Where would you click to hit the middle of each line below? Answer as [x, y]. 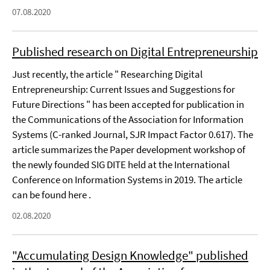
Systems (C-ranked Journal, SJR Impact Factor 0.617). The [133, 134]
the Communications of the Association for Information [128, 119]
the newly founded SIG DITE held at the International [121, 165]
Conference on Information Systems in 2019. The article [127, 180]
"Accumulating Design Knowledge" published [130, 255]
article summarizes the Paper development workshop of [129, 149]
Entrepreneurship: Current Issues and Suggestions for [124, 89]
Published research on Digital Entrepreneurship [135, 52]
